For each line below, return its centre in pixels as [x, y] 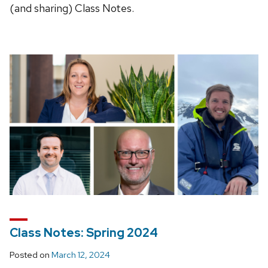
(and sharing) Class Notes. [72, 8]
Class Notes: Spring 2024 [84, 233]
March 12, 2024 [81, 255]
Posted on [31, 255]
